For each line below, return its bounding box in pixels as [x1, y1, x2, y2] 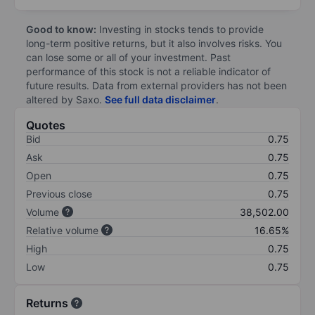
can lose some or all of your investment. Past [26, 51, 231, 63]
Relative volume [26, 224, 98, 236]
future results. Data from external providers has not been [26, 79, 287, 91]
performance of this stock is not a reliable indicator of [26, 65, 271, 77]
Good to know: [26, 22, 96, 35]
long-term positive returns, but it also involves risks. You [26, 37, 282, 49]
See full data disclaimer [105, 93, 216, 105]
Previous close [26, 187, 92, 200]
